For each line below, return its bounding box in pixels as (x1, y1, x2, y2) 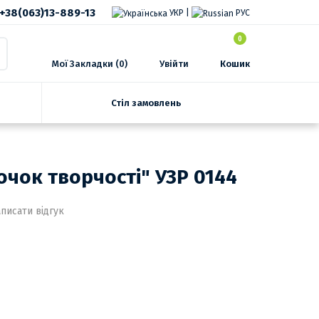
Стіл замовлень (111, 97, 181, 108)
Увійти (159, 58, 189, 69)
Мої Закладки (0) (52, 58, 127, 69)
